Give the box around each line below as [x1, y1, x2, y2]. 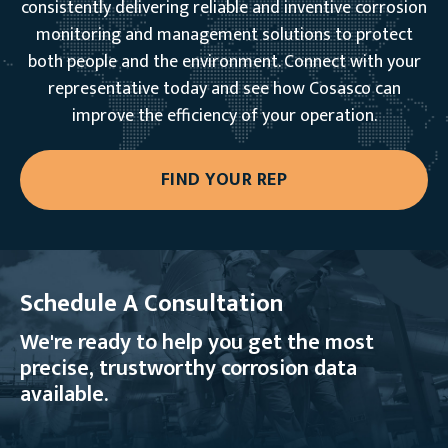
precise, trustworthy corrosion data [20, 350, 357, 387]
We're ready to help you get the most [20, 324, 374, 361]
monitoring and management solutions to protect [35, 20, 413, 50]
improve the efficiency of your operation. [71, 101, 377, 131]
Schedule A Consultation [20, 284, 283, 324]
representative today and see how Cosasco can [47, 74, 401, 104]
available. [20, 376, 108, 413]
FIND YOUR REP [160, 165, 288, 195]
